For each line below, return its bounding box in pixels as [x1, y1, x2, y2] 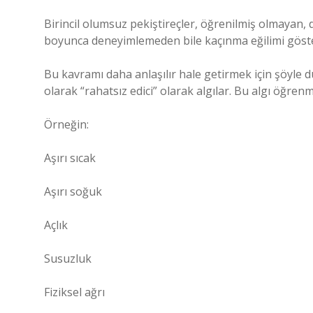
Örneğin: [44, 117, 89, 132]
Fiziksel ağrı [44, 284, 105, 300]
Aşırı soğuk [44, 184, 102, 199]
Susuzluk [44, 251, 92, 266]
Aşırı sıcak [44, 150, 96, 166]
